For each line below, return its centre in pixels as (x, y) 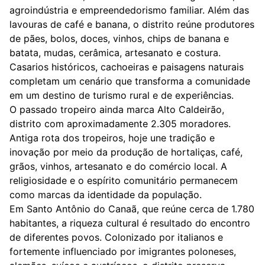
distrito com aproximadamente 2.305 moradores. (120, 123)
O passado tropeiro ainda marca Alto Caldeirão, (117, 109)
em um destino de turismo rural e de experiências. (122, 95)
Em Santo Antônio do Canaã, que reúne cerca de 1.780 (132, 209)
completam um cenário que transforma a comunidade (130, 81)
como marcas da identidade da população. (106, 194)
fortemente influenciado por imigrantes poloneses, (123, 251)
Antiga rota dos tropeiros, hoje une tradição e (112, 138)
